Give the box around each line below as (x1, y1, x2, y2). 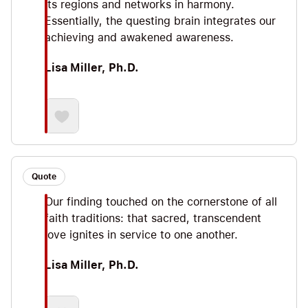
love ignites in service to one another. (45, 228, 238, 242)
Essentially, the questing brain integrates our (45, 14, 276, 28)
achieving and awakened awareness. (45, 31, 234, 45)
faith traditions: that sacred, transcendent (45, 212, 261, 225)
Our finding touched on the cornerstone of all (45, 195, 277, 209)
